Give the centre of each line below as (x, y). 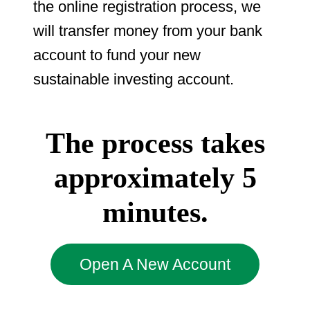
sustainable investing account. (134, 79)
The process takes (155, 143)
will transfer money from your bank (148, 30)
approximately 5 (155, 177)
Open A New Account (155, 264)
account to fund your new (117, 55)
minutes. (155, 212)
